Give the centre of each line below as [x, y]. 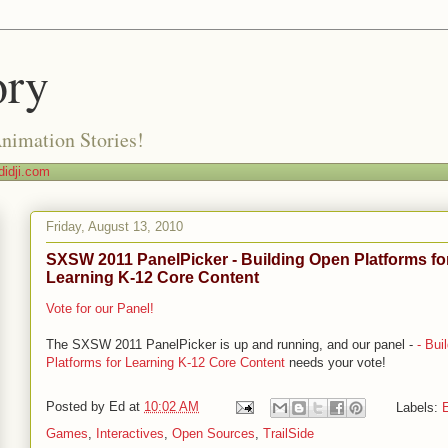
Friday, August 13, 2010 [114, 226]
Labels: [418, 407]
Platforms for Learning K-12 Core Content [165, 362]
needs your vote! [335, 362]
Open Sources [213, 433]
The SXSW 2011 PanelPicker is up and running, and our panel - [231, 344]
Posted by [77, 407]
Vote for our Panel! [100, 308]
